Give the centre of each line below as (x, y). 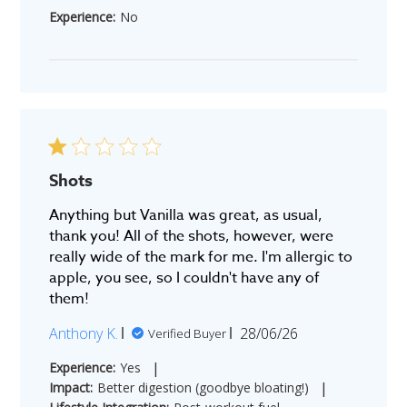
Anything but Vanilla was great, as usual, (186, 215)
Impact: (71, 387)
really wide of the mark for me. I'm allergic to (201, 257)
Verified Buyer (188, 333)
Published (302, 332)
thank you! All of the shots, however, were (192, 236)
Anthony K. (84, 333)
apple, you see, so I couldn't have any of (185, 278)
